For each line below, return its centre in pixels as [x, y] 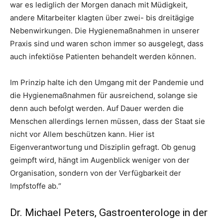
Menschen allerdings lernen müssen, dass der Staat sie [108, 121]
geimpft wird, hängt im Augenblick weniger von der [100, 160]
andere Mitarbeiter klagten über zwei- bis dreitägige [102, 18]
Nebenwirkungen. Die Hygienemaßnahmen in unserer [105, 31]
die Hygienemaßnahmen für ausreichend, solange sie [104, 96]
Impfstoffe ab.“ [36, 186]
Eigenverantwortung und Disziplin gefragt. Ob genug [103, 147]
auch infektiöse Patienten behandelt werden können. [103, 57]
